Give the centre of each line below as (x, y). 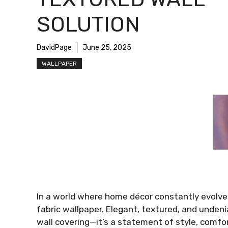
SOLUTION (88, 25)
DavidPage (54, 48)
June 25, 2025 (107, 48)
